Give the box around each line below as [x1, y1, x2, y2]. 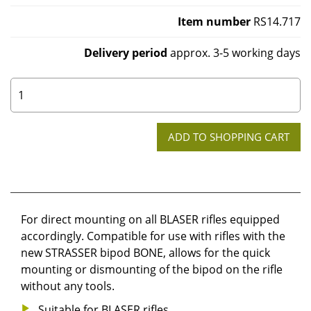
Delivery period [84, 44, 167, 60]
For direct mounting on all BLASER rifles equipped [21, 211, 280, 227]
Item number [178, 13, 251, 29]
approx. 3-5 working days [167, 44, 301, 60]
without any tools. [21, 278, 115, 294]
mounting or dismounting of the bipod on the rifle [21, 261, 283, 277]
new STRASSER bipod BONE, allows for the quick [21, 244, 270, 260]
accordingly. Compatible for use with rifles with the [21, 228, 285, 244]
